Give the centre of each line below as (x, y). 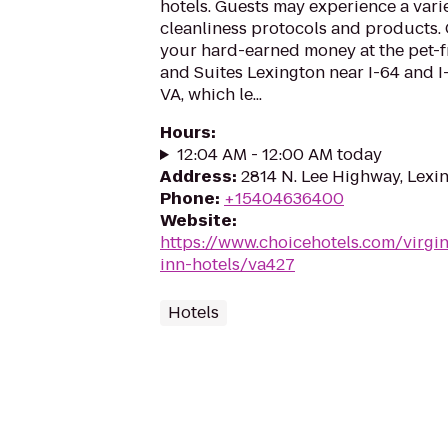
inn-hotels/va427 (227, 264)
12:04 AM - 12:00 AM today (279, 154)
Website (196, 220)
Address (196, 176)
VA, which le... (211, 94)
